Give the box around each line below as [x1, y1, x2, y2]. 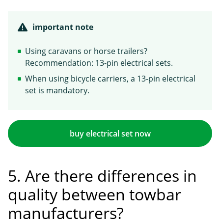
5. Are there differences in [8, 165, 197, 187]
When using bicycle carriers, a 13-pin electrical [25, 73, 195, 84]
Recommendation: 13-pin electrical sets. [25, 57, 173, 69]
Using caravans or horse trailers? [25, 46, 147, 57]
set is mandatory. [25, 85, 89, 96]
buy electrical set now [69, 128, 151, 139]
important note [32, 22, 93, 33]
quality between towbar [8, 184, 181, 205]
